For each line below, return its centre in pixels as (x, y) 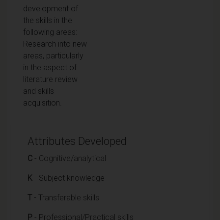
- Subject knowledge (69, 178)
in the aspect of (50, 67)
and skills (39, 91)
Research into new (55, 44)
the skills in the (48, 20)
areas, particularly (53, 55)
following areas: (50, 32)
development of (51, 8)
